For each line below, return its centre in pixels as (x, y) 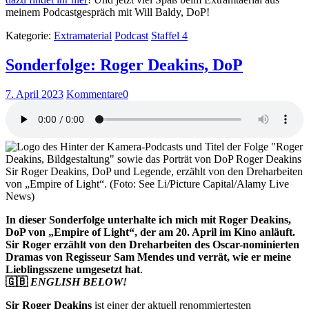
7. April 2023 (34, 94)
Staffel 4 (169, 36)
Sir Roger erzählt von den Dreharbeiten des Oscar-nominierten (152, 245)
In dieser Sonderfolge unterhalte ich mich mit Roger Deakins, (148, 220)
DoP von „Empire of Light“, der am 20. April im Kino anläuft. (150, 232)
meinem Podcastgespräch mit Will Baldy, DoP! (108, 12)
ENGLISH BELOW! (79, 282)
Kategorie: (30, 36)
